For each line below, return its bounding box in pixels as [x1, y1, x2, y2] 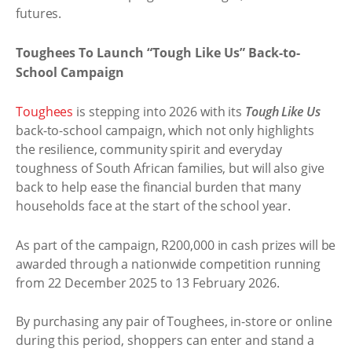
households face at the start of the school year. [16, 197, 291, 214]
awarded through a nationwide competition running [16, 255, 321, 273]
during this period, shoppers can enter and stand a [16, 332, 314, 349]
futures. [16, 5, 62, 22]
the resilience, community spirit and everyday [16, 141, 282, 158]
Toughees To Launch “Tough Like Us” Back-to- [16, 43, 300, 61]
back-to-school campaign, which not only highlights [16, 122, 314, 139]
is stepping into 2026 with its [73, 103, 246, 120]
